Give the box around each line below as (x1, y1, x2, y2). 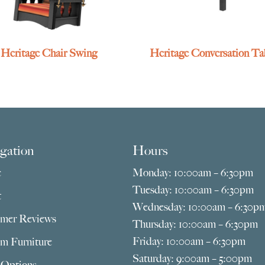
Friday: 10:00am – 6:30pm (132, 234, 245, 248)
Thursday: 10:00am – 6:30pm (132, 217, 258, 231)
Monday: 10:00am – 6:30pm (132, 166, 253, 179)
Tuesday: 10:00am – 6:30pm (132, 183, 254, 196)
